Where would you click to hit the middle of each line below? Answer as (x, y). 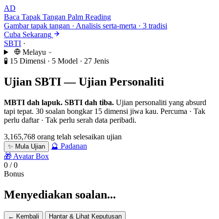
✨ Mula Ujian (26, 146)
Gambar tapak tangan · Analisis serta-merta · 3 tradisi (86, 26)
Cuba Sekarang (28, 34)
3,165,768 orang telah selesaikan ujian (63, 136)
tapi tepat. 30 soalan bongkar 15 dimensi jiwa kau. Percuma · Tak (105, 111)
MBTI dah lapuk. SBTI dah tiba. (59, 102)
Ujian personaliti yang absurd (160, 102)
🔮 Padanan (69, 146)
